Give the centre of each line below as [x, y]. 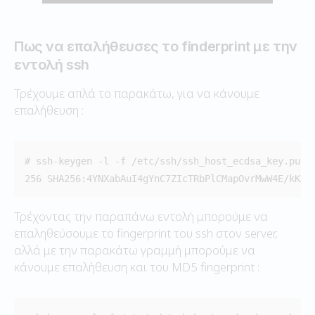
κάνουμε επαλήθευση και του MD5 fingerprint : [137, 266]
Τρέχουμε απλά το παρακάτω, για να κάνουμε [137, 93]
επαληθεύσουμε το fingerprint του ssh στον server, [146, 233]
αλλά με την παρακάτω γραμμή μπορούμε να [135, 250]
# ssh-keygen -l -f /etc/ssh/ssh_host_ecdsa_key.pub [165, 161]
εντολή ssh [52, 64]
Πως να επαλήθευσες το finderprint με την [156, 46]
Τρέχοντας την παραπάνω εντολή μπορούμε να [141, 216]
